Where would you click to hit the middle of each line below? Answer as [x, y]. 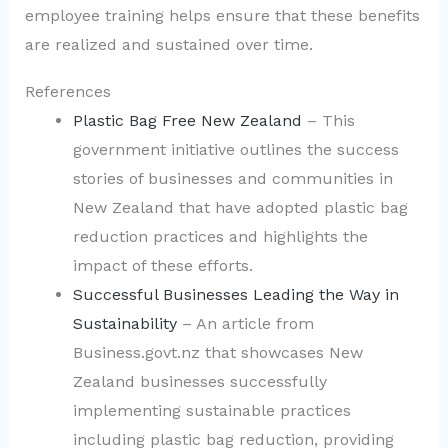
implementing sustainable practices [211, 410]
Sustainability [124, 323]
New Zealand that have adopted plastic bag [240, 207]
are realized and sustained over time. [168, 44]
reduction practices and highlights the [220, 236]
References [67, 91]
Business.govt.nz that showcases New [217, 352]
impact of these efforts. [162, 265]
